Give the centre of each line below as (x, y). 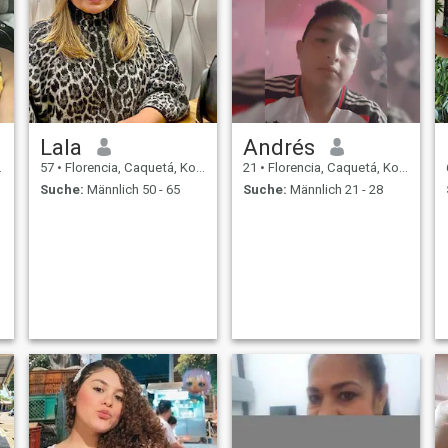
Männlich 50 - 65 (131, 190)
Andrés (278, 146)
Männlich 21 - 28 (334, 190)
